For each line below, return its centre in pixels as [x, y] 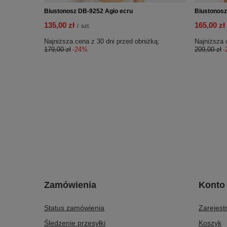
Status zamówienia [74, 207]
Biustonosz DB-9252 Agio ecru [88, 11]
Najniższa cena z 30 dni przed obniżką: [102, 41]
